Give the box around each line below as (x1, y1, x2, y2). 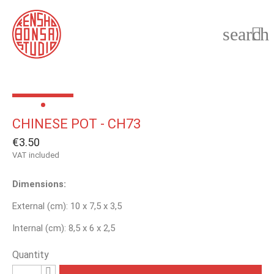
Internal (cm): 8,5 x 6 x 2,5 (12, 223, 115, 234)
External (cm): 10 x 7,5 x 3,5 (12, 201, 122, 212)
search (223, 24, 269, 44)
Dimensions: (12, 179, 66, 190)
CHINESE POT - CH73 (12, 116, 141, 131)
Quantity (12, 249, 49, 261)
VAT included (12, 150, 59, 160)
